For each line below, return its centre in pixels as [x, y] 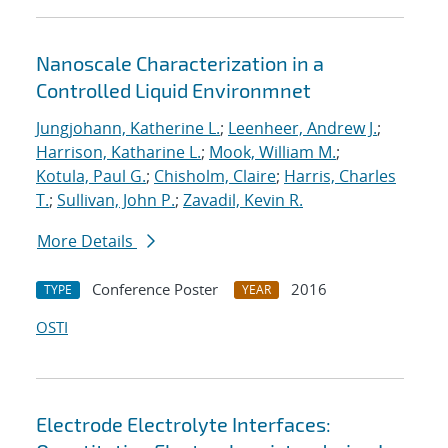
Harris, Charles [340, 176]
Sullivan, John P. [116, 200]
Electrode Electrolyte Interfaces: [183, 424]
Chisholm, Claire [215, 176]
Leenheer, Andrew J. [302, 128]
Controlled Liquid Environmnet [173, 90]
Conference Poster [155, 289]
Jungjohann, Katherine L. [128, 128]
